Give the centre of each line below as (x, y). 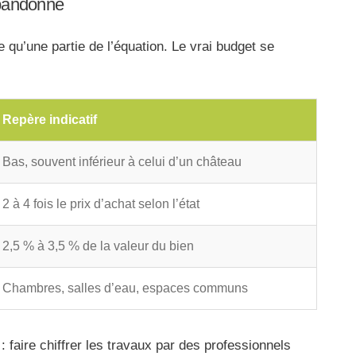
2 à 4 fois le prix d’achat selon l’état (101, 203)
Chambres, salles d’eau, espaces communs (125, 288)
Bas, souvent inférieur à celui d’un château (122, 161)
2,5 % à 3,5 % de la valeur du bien (98, 246)
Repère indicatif (50, 119)
